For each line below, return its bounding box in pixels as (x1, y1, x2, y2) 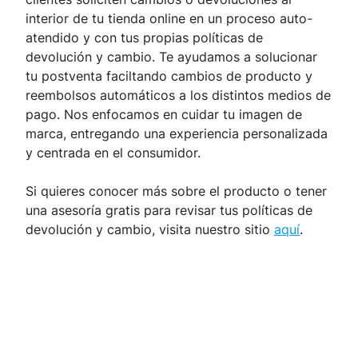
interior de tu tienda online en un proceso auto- (26, 10, 312, 27)
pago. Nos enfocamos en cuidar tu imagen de (26, 106, 302, 123)
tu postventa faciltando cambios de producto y (26, 68, 312, 85)
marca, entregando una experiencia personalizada (26, 125, 328, 142)
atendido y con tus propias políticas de (26, 30, 263, 46)
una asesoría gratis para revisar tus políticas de (26, 202, 312, 219)
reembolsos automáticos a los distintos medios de (26, 87, 331, 104)
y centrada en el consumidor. (26, 145, 201, 161)
